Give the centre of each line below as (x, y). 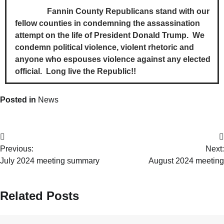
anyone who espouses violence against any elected (113, 59)
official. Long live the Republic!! (75, 71)
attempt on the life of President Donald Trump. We (110, 35)
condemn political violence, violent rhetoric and (104, 47)
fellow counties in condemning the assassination (107, 23)
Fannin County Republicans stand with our (112, 11)
